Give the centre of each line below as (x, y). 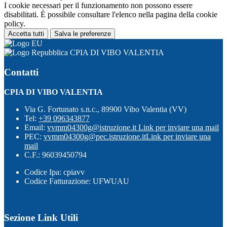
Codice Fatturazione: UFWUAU (77, 181)
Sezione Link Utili (41, 218)
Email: (36, 127)
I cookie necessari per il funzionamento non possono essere (98, 6)
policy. (15, 24)
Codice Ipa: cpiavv (54, 172)
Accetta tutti (26, 34)
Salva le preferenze (83, 34)
